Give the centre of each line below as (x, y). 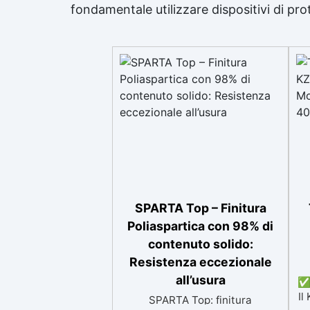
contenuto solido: (200, 244)
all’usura (200, 280)
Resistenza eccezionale (200, 262)
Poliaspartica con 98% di (200, 226)
